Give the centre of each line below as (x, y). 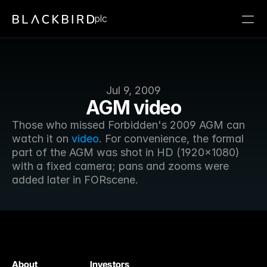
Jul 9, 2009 (133, 90)
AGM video (133, 108)
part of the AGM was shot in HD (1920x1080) (126, 152)
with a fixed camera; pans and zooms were (120, 166)
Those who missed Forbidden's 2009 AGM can (128, 125)
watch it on (42, 139)
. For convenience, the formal (171, 139)
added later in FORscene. (75, 180)
